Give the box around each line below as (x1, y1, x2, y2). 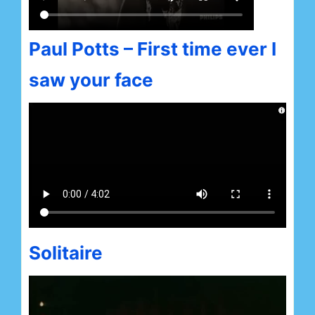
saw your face (29, 68, 157, 91)
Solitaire (29, 241, 103, 264)
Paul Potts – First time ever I (29, 37, 276, 60)
